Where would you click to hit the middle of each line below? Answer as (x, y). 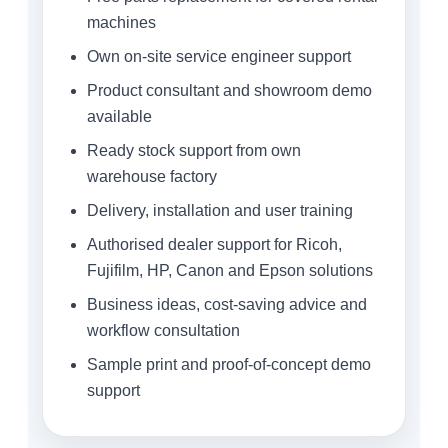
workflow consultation (163, 330)
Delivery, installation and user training (220, 210)
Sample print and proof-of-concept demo (229, 364)
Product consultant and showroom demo (229, 90)
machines (121, 22)
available (119, 116)
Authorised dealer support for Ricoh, (214, 244)
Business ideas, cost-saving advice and (227, 304)
